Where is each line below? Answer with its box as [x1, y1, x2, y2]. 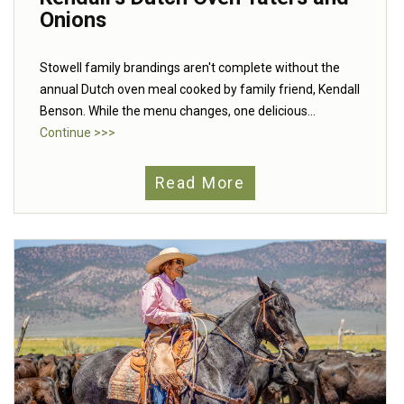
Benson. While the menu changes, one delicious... [40, 104, 316, 119]
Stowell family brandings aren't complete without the [40, 60, 340, 76]
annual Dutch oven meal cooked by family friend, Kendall [40, 82, 360, 97]
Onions [40, 7, 106, 33]
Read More [155, 174, 245, 193]
